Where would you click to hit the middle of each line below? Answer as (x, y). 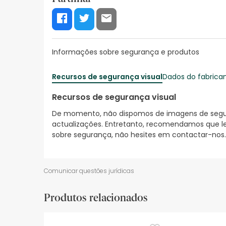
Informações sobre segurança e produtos (126, 52)
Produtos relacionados (96, 198)
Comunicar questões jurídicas (89, 171)
